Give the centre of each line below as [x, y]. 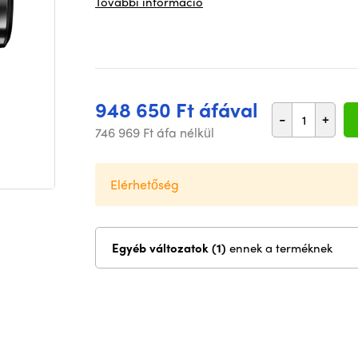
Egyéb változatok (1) [221, 248]
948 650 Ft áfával [177, 109]
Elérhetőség [145, 184]
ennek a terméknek [281, 248]
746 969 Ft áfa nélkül [155, 132]
